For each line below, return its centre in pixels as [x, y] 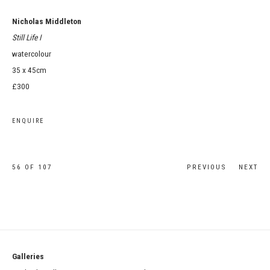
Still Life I [27, 37]
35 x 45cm [29, 70]
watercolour [32, 54]
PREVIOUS [207, 167]
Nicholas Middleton [47, 21]
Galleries [125, 256]
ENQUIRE [28, 121]
